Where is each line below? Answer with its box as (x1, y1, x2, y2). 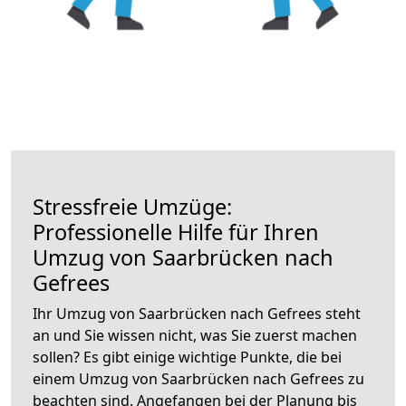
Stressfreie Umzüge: (33, 191, 232, 221)
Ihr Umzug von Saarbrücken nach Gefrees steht (33, 303, 361, 324)
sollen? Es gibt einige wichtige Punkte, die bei (33, 346, 342, 367)
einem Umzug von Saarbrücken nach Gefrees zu (33, 368, 364, 389)
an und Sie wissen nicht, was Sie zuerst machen (33, 324, 357, 345)
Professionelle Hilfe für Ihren (33, 217, 319, 246)
